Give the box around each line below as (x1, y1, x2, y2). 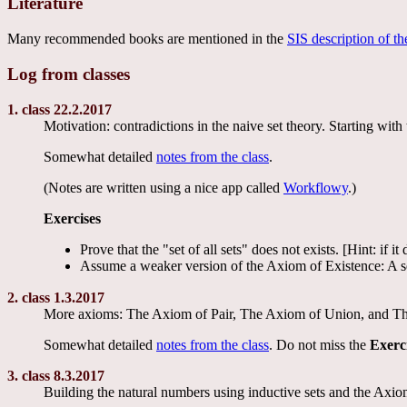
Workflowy (283, 179, 348, 195)
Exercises (44, 210, 101, 226)
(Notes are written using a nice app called (44, 179, 283, 195)
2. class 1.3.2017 (7, 289, 104, 305)
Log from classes (7, 64, 130, 84)
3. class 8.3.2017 (7, 367, 104, 383)
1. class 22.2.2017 (7, 101, 112, 117)
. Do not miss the (269, 336, 370, 352)
